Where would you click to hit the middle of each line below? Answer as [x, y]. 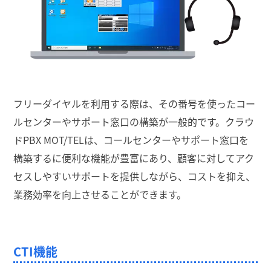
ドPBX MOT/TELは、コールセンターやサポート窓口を [131, 140]
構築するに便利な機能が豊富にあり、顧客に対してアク [134, 158]
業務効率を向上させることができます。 [100, 194]
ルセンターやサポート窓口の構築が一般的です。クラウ [134, 122]
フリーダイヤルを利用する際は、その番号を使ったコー [134, 104]
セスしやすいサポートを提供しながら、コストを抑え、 [134, 176]
